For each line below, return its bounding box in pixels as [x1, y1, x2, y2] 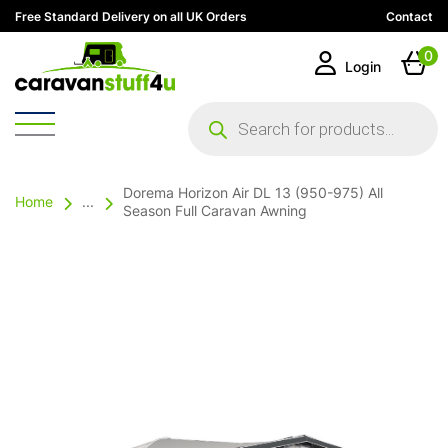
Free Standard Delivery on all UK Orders [15, 11, 247, 24]
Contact [386, 12, 433, 24]
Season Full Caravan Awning [123, 205, 307, 220]
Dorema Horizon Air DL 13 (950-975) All [123, 187, 383, 202]
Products [187, 101, 255, 117]
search [187, 117, 237, 133]
